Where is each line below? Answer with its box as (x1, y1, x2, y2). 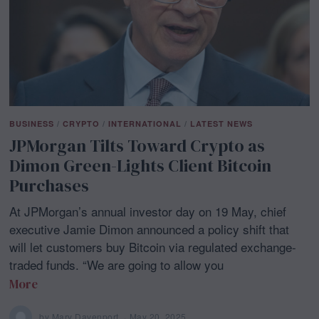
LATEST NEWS (190, 117, 253, 129)
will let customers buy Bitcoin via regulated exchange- (9, 237, 297, 256)
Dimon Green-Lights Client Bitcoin (9, 154, 272, 178)
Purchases (9, 174, 90, 198)
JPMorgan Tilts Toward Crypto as (9, 134, 266, 158)
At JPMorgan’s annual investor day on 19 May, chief (9, 202, 287, 220)
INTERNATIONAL (108, 117, 182, 129)
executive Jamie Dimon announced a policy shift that (9, 219, 290, 238)
